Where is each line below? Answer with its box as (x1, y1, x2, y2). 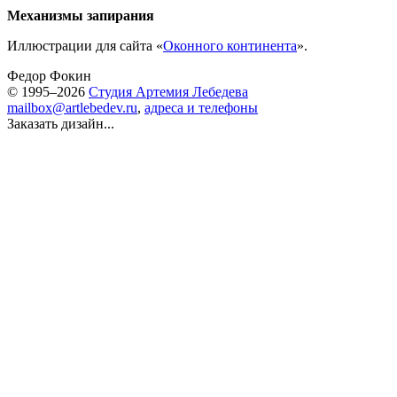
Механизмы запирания (7, 8, 154, 23)
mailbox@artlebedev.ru (7, 100, 137, 115)
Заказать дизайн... (7, 116, 114, 131)
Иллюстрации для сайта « (7, 38, 163, 53)
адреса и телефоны (144, 100, 258, 115)
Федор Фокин (7, 68, 91, 83)
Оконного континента (163, 38, 297, 53)
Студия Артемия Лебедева (89, 84, 248, 99)
